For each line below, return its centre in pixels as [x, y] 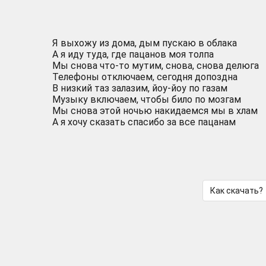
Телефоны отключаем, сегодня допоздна [145, 77]
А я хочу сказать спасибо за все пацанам [144, 122]
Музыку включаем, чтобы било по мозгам [147, 99]
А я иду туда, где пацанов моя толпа [133, 54]
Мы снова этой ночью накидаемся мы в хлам [155, 111]
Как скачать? [236, 191]
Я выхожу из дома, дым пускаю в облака [145, 43]
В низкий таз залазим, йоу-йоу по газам [140, 88]
